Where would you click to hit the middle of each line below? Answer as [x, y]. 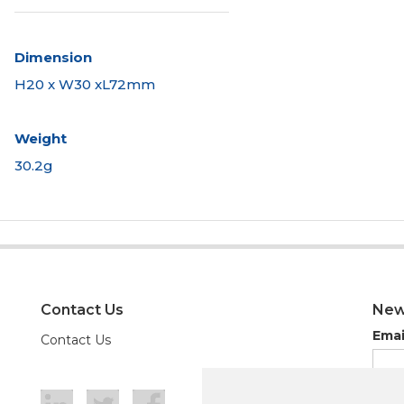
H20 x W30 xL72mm [85, 84]
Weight [41, 138]
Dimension [54, 57]
